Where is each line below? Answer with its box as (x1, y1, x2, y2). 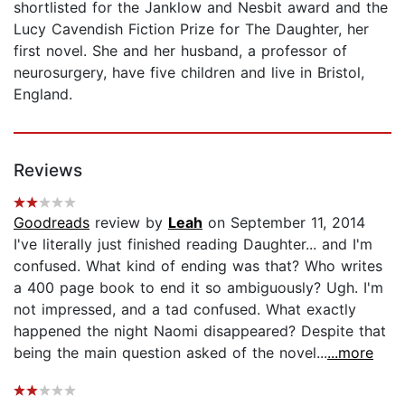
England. (14, 84, 72, 103)
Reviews (14, 159, 82, 181)
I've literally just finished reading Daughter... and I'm (14, 234, 372, 253)
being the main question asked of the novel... (14, 343, 327, 362)
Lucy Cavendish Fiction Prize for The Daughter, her (14, 19, 369, 38)
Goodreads (14, 212, 89, 231)
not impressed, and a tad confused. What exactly (14, 299, 356, 318)
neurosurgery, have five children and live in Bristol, (14, 62, 364, 81)
